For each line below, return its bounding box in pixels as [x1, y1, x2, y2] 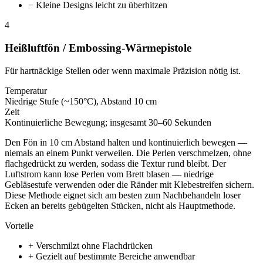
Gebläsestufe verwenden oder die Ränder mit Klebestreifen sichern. [5, 179, 254, 190]
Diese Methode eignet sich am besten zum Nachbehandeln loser [5, 190, 241, 200]
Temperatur [5, 85, 47, 96]
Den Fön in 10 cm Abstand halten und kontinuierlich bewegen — [5, 137, 247, 147]
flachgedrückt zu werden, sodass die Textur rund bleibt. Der [5, 158, 226, 168]
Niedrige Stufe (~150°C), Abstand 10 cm [5, 96, 157, 106]
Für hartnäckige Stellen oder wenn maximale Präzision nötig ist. [5, 65, 241, 76]
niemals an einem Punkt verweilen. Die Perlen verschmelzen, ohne [5, 147, 251, 158]
